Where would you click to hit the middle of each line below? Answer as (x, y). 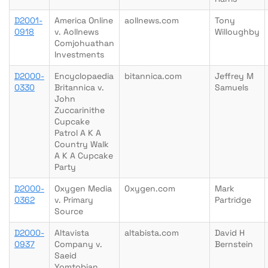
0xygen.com (150, 188)
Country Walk (82, 144)
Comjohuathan (84, 43)
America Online (84, 20)
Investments (79, 54)
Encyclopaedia (84, 76)
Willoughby (237, 32)
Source (69, 211)
